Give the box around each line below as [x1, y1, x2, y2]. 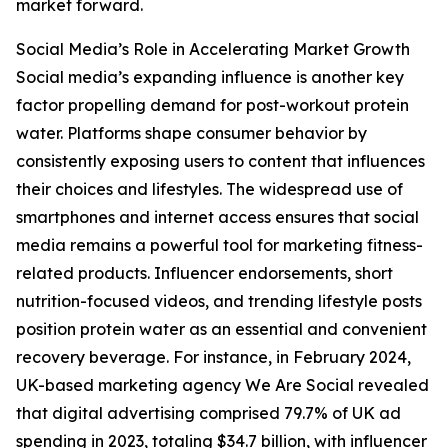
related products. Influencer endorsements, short [16, 263, 393, 284]
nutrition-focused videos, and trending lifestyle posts [16, 291, 422, 312]
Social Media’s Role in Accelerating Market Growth [16, 39, 410, 60]
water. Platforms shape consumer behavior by [16, 123, 367, 144]
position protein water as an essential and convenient [16, 319, 427, 340]
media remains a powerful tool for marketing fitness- [16, 235, 423, 256]
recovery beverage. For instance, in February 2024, [16, 347, 411, 368]
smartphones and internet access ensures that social [16, 207, 419, 228]
